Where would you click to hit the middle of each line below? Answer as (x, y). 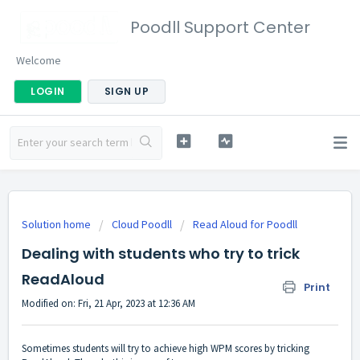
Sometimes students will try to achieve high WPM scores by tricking (166, 349)
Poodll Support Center (220, 27)
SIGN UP (126, 91)
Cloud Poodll (142, 224)
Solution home (57, 224)
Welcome (39, 60)
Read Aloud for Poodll (245, 224)
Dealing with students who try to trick (161, 254)
